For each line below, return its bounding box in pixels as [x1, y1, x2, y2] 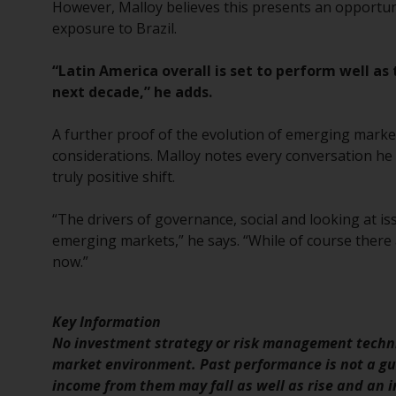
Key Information [52, 312, 162, 331]
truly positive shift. [52, 167, 176, 187]
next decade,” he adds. [52, 82, 213, 102]
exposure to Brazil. [52, 19, 178, 38]
